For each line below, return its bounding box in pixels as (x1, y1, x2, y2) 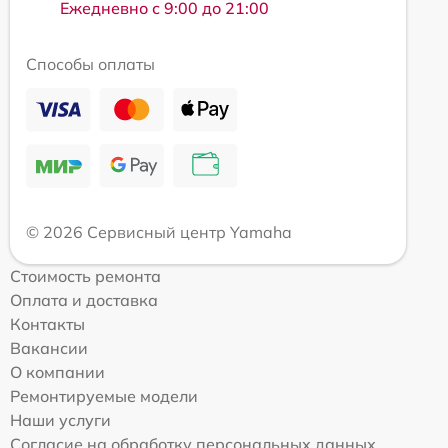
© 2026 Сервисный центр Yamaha (26, 221, 292, 242)
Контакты (10, 313, 85, 334)
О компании (10, 361, 105, 382)
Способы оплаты (26, 53, 155, 74)
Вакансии (10, 337, 88, 358)
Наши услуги (10, 409, 111, 430)
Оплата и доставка (10, 289, 158, 310)
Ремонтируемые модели (10, 385, 198, 406)
